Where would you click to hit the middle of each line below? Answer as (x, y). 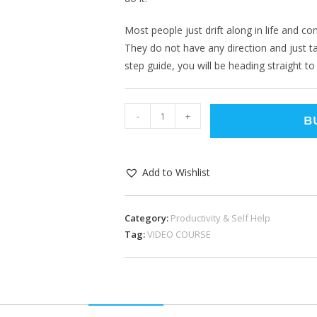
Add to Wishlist (176, 172)
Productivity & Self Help (220, 218)
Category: (148, 218)
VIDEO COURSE (179, 234)
